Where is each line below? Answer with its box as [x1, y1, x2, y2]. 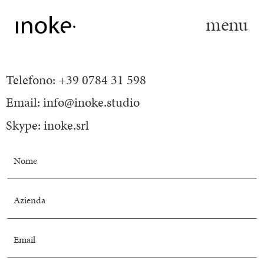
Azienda [14, 193, 46, 207]
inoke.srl [44, 116, 89, 135]
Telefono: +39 [6, 70, 82, 89]
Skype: [6, 116, 44, 135]
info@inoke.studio [43, 93, 140, 112]
